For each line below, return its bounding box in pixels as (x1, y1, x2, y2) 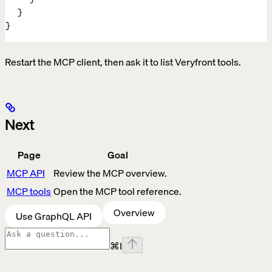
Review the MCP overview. (53, 165, 167, 182)
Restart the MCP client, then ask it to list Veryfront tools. (5, 54, 241, 70)
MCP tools (7, 183, 51, 200)
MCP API (7, 165, 45, 182)
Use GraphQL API (16, 208, 92, 225)
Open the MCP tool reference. (53, 183, 182, 200)
